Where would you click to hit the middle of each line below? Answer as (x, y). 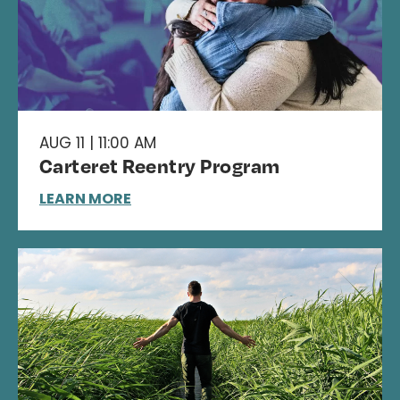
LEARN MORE (85, 198)
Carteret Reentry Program (160, 165)
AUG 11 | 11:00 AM (98, 142)
